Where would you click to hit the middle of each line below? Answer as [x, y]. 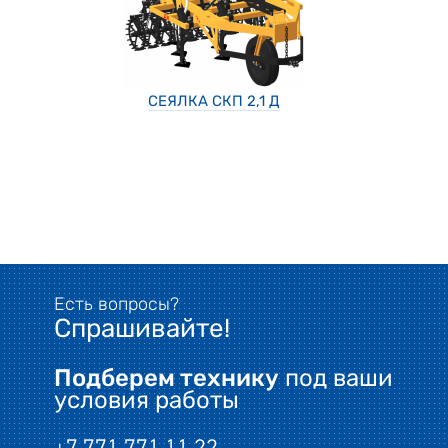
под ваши [336, 378]
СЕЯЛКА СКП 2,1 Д [214, 101]
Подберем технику [166, 378]
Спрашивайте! [142, 328]
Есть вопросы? [116, 304]
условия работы [146, 400]
